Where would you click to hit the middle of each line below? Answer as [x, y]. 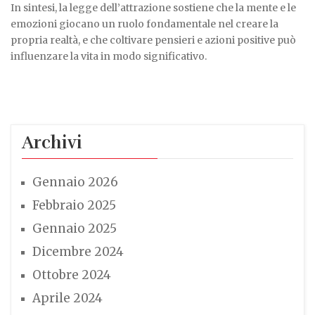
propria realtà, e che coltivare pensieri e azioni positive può [153, 40]
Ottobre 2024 [72, 275]
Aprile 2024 [67, 298]
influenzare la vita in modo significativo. [109, 56]
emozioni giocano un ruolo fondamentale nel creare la [144, 24]
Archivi [52, 142]
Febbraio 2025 [74, 205]
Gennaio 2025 [75, 229]
